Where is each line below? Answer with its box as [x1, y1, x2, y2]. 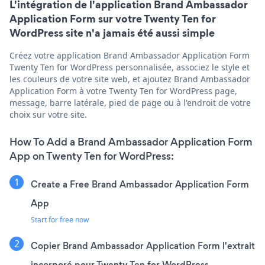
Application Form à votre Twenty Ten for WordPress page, [9, 85, 237, 96]
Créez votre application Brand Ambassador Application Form [9, 49, 250, 61]
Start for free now [31, 214, 89, 225]
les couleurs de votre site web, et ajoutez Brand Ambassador [9, 73, 250, 85]
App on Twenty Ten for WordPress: [9, 148, 174, 163]
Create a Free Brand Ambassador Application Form [31, 177, 249, 190]
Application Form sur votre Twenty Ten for [9, 11, 216, 26]
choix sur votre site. [9, 108, 87, 120]
